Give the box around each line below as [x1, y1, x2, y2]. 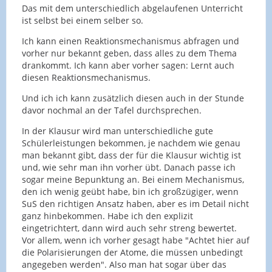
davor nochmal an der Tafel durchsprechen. [22, 104, 202, 116]
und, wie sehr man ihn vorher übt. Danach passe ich [22, 161, 236, 173]
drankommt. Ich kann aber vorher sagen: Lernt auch [22, 59, 234, 71]
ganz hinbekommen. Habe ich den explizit [22, 209, 193, 222]
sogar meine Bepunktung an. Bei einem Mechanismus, [22, 173, 244, 185]
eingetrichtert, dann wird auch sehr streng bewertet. [22, 222, 237, 234]
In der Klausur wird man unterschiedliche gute [22, 124, 213, 137]
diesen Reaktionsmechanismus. [22, 71, 151, 83]
